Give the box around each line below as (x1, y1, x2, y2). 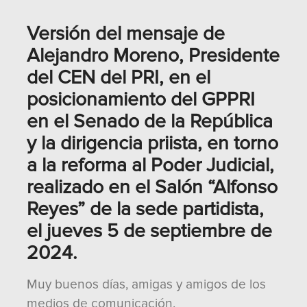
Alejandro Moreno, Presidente (27, 44, 280, 67)
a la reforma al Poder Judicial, (27, 153, 274, 177)
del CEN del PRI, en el (27, 66, 210, 89)
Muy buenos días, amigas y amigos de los (27, 276, 266, 293)
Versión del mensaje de (27, 22, 225, 45)
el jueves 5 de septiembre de (27, 219, 272, 243)
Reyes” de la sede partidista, (27, 197, 264, 221)
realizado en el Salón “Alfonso (27, 175, 278, 199)
